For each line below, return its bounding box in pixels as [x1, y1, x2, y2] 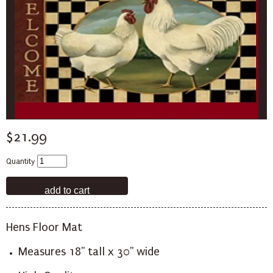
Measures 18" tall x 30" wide [18, 245, 160, 258]
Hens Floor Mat [6, 221, 82, 234]
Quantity [6, 157, 35, 166]
